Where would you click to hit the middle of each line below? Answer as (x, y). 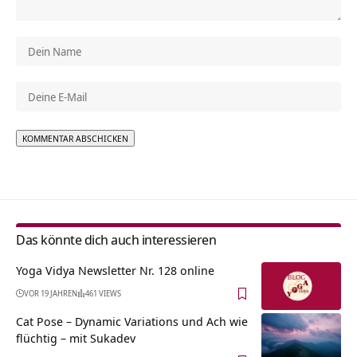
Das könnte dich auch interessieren (116, 239)
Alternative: (47, 157)
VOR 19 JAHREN (51, 293)
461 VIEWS (103, 293)
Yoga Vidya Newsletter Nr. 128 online (115, 270)
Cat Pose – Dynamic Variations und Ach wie (132, 321)
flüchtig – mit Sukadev (76, 337)
